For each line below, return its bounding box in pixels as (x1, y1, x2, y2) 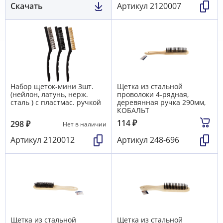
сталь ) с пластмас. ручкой (10, 97, 101, 107)
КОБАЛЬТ (117, 105, 149, 115)
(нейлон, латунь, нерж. (10, 89, 88, 99)
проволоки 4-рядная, (117, 89, 189, 99)
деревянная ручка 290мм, (117, 97, 206, 107)
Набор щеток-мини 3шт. (10, 81, 94, 91)
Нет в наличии (63, 119, 107, 128)
